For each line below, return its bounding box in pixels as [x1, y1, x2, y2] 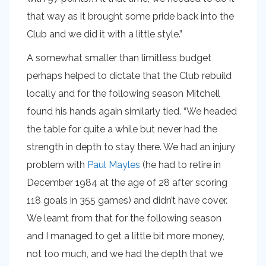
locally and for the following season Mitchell [27, 87, 220, 99]
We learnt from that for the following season [27, 212, 221, 224]
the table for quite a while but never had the [27, 123, 217, 135]
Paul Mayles [87, 159, 140, 170]
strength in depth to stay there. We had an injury [27, 141, 235, 153]
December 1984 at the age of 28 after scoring [27, 176, 227, 188]
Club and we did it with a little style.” [27, 28, 182, 40]
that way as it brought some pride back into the [27, 10, 234, 22]
